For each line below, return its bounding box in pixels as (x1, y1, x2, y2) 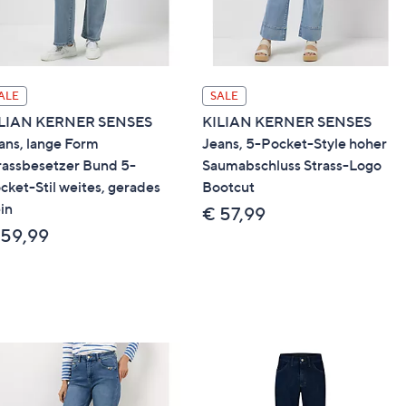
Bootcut (202, 177, 255, 196)
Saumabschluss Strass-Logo (202, 155, 382, 174)
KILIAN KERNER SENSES (202, 111, 372, 130)
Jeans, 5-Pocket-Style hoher (202, 133, 387, 152)
